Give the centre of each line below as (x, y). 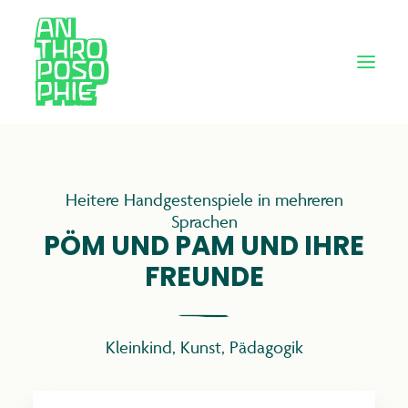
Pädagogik (266, 347)
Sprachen (204, 221)
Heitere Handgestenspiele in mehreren (204, 199)
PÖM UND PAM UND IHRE (204, 248)
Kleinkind (138, 347)
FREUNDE (204, 279)
